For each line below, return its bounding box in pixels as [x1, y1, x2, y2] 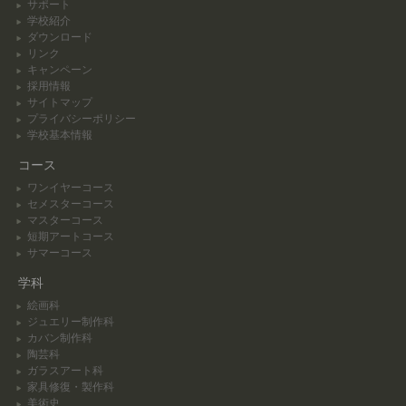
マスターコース [27, 214, 103, 227]
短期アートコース [27, 230, 114, 243]
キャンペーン [27, 63, 92, 76]
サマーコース [27, 246, 92, 259]
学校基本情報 [27, 129, 92, 141]
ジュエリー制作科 [27, 315, 114, 328]
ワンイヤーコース [27, 181, 114, 194]
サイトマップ [27, 96, 92, 109]
